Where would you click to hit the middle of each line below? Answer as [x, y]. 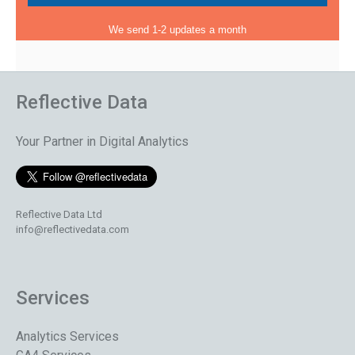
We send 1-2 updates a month [177, 30]
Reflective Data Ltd [59, 215]
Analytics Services [67, 337]
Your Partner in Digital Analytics [102, 142]
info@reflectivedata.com [73, 230]
